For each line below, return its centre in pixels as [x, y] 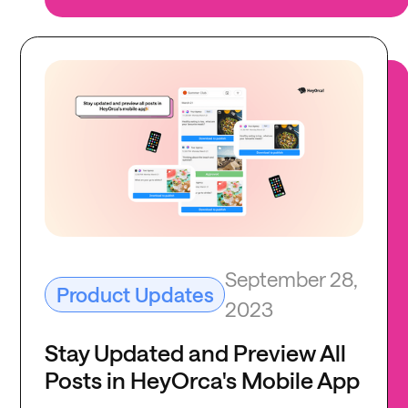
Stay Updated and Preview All [196, 353]
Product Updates [135, 295]
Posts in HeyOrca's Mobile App [203, 380]
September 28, [292, 279]
